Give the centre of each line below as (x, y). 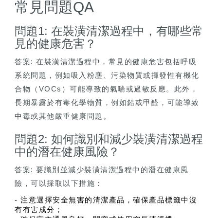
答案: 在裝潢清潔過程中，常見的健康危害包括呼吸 (106, 62)
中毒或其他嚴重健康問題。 (63, 116)
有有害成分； (39, 210)
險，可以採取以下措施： (59, 183)
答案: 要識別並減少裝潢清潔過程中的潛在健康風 (102, 170)
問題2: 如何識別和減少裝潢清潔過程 (109, 139)
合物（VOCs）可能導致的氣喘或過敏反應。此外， (106, 89)
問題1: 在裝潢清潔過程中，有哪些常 (109, 31)
